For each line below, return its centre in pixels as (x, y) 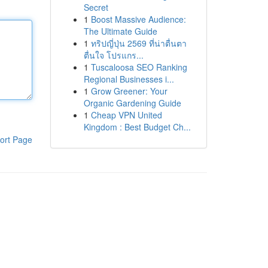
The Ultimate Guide (120, 31)
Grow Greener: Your (129, 91)
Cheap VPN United (126, 115)
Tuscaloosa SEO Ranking (139, 67)
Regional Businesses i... (129, 79)
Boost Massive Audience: (138, 19)
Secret (96, 7)
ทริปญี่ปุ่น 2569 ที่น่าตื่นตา (138, 43)
